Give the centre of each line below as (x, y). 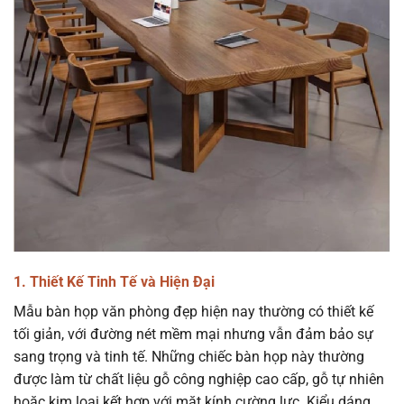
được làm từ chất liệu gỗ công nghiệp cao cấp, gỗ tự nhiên (199, 380)
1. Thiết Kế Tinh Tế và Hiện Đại (114, 282)
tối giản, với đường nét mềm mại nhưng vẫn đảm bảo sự (193, 335)
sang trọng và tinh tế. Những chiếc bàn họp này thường (189, 357)
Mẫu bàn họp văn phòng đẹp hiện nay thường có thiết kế (193, 312)
